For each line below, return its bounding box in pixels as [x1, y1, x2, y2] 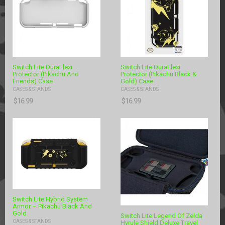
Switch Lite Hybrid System [13, 195, 88, 203]
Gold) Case [120, 77, 153, 85]
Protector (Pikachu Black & [120, 70, 197, 78]
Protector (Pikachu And [13, 70, 79, 78]
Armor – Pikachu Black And [13, 202, 92, 210]
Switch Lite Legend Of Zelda [120, 212, 202, 220]
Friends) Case [13, 77, 53, 85]
